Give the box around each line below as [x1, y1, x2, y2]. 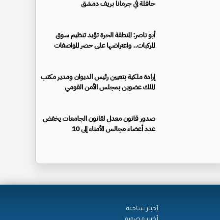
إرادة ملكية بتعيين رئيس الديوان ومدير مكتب [41, 71, 155, 82]
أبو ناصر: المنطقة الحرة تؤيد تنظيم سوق [55, 29, 155, 40]
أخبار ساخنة [126, 205, 158, 213]
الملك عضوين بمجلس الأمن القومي [65, 82, 155, 92]
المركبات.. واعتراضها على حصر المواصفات [54, 40, 155, 51]
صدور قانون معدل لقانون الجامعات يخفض [43, 113, 155, 124]
